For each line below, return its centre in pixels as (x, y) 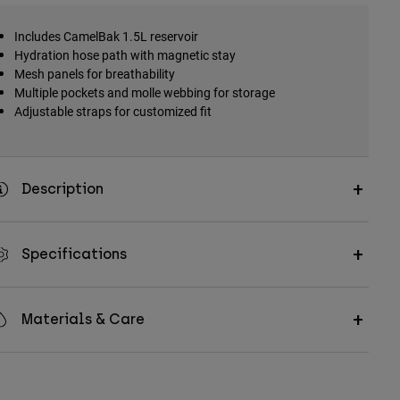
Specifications (74, 254)
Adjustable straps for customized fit (112, 112)
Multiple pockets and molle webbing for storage (144, 93)
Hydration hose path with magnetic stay (125, 55)
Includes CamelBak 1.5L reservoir (106, 37)
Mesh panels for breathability (94, 74)
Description (62, 189)
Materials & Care (83, 320)
